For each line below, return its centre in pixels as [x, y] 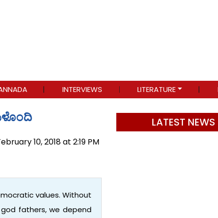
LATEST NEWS [183, 122]
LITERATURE [157, 89]
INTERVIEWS [82, 89]
